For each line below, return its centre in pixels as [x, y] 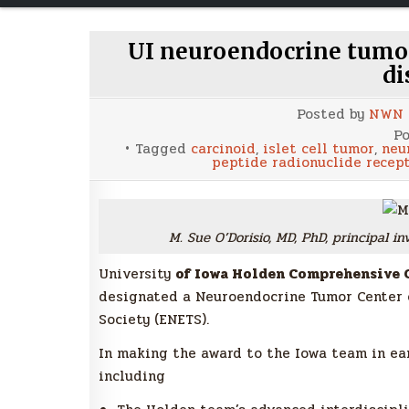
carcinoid [223, 149]
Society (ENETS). [154, 320]
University [137, 274]
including [132, 377]
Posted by [333, 115]
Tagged [163, 149]
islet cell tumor [319, 149]
